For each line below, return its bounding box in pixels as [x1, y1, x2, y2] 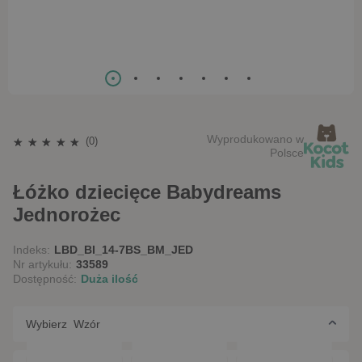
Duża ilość [81, 271, 138, 285]
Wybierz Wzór [74, 317, 100, 330]
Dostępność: [13, 271, 77, 285]
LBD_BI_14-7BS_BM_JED [54, 242, 193, 256]
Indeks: [13, 242, 50, 256]
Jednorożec [13, 203, 120, 225]
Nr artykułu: [13, 257, 72, 271]
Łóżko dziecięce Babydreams [13, 180, 281, 203]
